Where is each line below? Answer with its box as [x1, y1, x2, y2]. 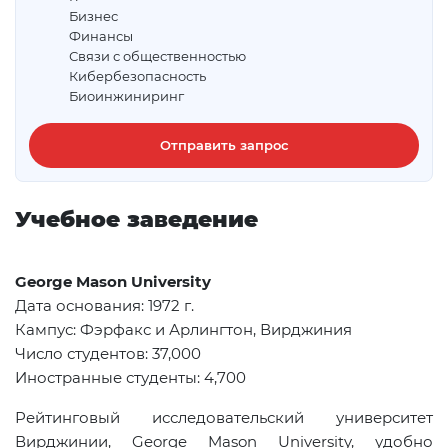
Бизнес [68, 8, 118, 24]
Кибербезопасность [68, 68, 206, 84]
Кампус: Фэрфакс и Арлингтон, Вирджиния [15, 319, 352, 339]
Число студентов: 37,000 [15, 343, 201, 363]
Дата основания [15, 295, 141, 315]
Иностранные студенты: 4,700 [15, 367, 246, 387]
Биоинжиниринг [68, 88, 184, 104]
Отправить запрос [159, 137, 289, 153]
